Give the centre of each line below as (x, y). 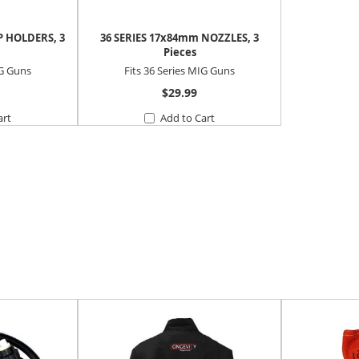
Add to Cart (188, 117)
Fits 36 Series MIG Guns (179, 70)
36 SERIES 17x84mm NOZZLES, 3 (179, 38)
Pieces (179, 52)
